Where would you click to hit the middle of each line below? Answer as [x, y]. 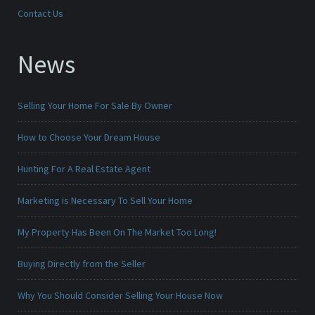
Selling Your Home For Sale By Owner [95, 106]
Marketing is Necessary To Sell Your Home [105, 201]
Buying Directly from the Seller [82, 264]
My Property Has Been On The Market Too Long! [117, 232]
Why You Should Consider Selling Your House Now [120, 296]
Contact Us [40, 14]
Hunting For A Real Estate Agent [84, 169]
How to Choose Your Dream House [89, 137]
